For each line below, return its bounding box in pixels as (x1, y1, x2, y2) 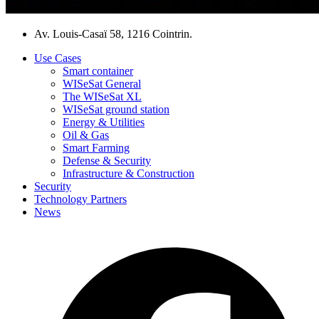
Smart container (63, 64, 133, 77)
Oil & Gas (63, 128, 109, 141)
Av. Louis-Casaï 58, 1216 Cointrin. (34, 27, 192, 40)
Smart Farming (63, 141, 130, 154)
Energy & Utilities (63, 115, 145, 128)
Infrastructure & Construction (63, 167, 194, 179)
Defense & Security (63, 154, 151, 167)
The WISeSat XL (63, 90, 142, 103)
